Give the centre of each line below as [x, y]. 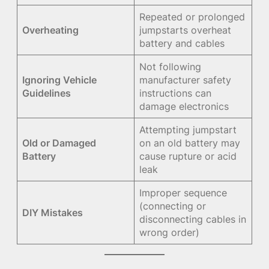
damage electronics [184, 106]
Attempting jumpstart [188, 129]
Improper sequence [183, 192]
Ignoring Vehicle [60, 80]
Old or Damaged [59, 143]
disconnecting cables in [193, 219]
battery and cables [182, 43]
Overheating [51, 30]
